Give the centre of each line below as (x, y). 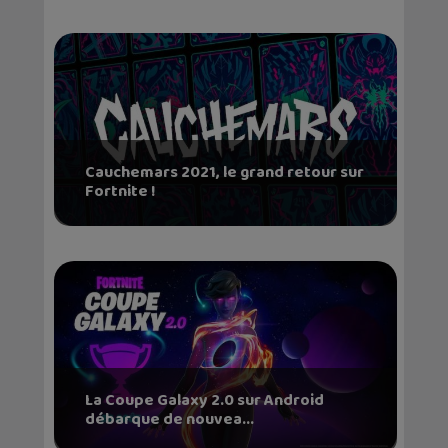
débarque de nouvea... (169, 419)
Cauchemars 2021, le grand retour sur (224, 172)
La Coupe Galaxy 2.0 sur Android (204, 400)
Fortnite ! (120, 191)
